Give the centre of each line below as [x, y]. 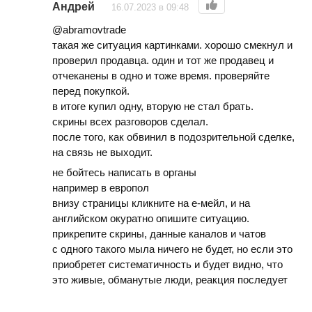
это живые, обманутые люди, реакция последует [170, 279]
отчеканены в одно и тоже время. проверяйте [161, 76]
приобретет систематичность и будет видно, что [167, 264]
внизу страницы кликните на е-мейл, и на [151, 203]
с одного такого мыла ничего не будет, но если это [172, 249]
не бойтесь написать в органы [124, 172]
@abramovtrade [89, 30]
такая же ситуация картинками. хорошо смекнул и [172, 45]
